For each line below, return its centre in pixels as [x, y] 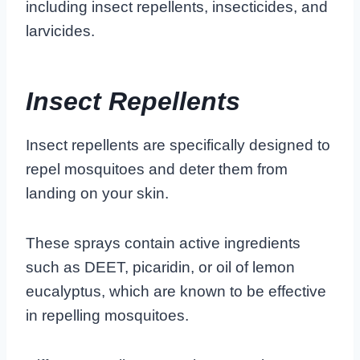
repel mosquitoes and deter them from [157, 169]
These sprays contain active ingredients [163, 243]
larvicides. [60, 31]
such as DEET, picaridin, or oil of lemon [160, 267]
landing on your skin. [97, 193]
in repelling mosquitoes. [107, 315]
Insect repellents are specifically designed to [178, 145]
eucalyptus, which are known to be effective [176, 291]
